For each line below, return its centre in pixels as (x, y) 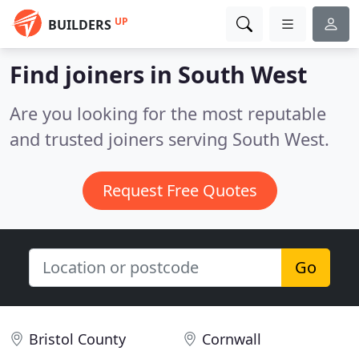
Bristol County (77, 339)
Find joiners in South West (158, 74)
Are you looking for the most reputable (168, 113)
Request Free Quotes (179, 190)
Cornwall (232, 339)
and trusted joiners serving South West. (169, 139)
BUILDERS (80, 25)
